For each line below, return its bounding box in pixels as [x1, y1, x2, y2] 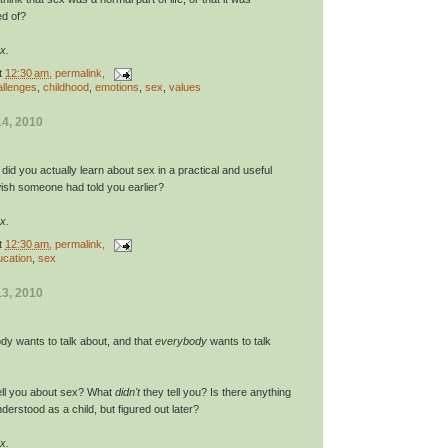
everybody [155, 335, 207, 348]
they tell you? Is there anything [140, 386, 291, 399]
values [169, 80, 201, 93]
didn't [115, 386, 140, 399]
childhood [43, 80, 89, 93]
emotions [95, 80, 139, 93]
